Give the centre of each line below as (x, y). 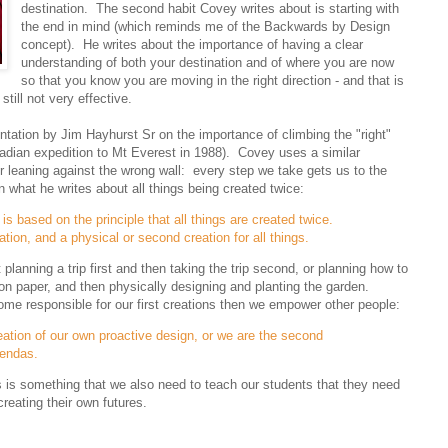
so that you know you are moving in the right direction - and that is (213, 80)
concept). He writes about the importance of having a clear (192, 44)
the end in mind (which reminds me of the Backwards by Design (206, 26)
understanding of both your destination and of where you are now (208, 62)
